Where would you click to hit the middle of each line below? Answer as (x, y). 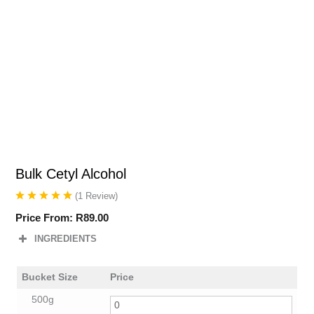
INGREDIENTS (66, 239)
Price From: (46, 218)
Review (100, 196)
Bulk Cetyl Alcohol (71, 173)
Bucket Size (49, 278)
